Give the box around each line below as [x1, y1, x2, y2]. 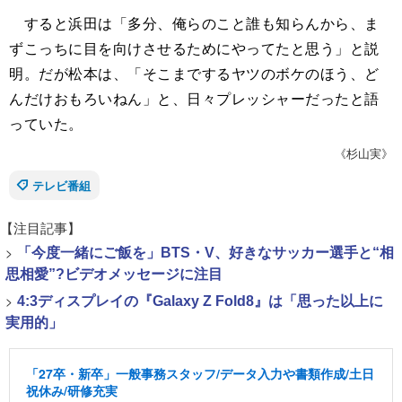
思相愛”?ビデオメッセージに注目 [5, 266, 223, 282]
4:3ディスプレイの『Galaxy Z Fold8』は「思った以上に [17, 293, 383, 309]
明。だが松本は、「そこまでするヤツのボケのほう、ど [9, 62, 380, 83]
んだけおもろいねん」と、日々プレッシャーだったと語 [9, 87, 380, 109]
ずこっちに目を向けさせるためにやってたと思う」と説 [9, 37, 380, 58]
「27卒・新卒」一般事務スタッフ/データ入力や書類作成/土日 [26, 363, 374, 382]
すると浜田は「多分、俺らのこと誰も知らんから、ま [9, 12, 380, 33]
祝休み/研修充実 [26, 380, 118, 399]
